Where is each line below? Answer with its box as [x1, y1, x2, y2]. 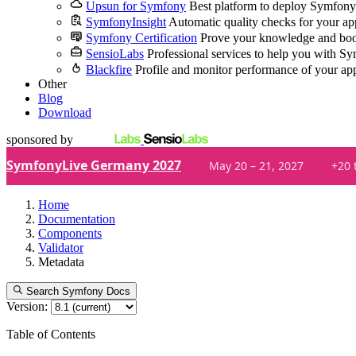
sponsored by [6, 133, 73, 146]
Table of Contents [6, 327, 95, 342]
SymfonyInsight [86, 15, 166, 29]
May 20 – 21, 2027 [209, 157, 304, 173]
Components [38, 226, 102, 240]
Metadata [38, 255, 84, 269]
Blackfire [86, 63, 132, 76]
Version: [6, 300, 48, 314]
